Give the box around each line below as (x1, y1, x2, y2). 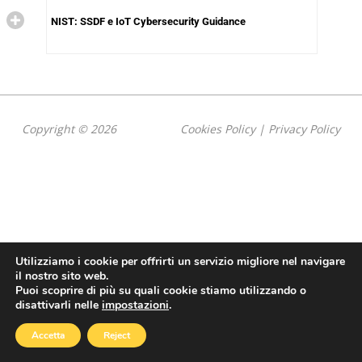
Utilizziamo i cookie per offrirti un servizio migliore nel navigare (15, 254, 345, 269)
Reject (103, 329, 130, 342)
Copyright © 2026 (21, 120, 116, 137)
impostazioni (102, 297, 169, 313)
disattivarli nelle (15, 297, 102, 313)
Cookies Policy (180, 120, 256, 137)
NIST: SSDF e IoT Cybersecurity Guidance (50, 15, 246, 27)
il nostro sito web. (15, 268, 108, 284)
